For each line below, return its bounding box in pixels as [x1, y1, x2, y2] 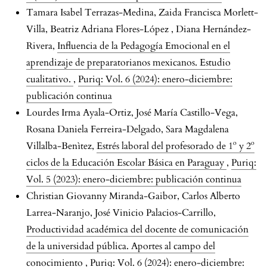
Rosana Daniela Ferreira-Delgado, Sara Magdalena [26, 123, 229, 136]
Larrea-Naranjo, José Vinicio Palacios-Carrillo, [26, 206, 216, 220]
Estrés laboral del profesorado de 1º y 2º [97, 139, 254, 153]
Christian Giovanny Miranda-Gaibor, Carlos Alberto [26, 190, 240, 203]
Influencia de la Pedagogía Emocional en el [57, 39, 230, 53]
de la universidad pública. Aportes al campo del [26, 240, 215, 253]
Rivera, [26, 39, 57, 53]
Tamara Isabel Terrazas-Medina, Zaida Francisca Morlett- [26, 6, 258, 20]
